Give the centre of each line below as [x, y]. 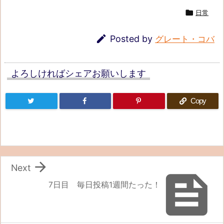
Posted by [132, 39]
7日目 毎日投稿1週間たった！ [104, 184]
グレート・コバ [185, 39]
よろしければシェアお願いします [78, 73]
